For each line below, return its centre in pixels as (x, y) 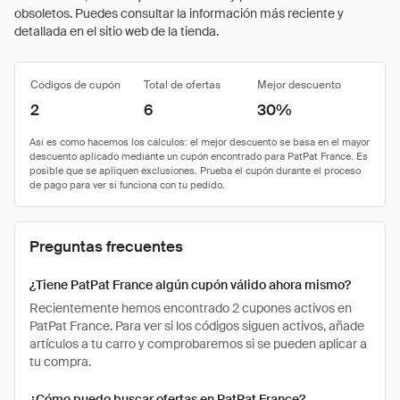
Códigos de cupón (75, 85)
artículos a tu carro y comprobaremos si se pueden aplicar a (198, 344)
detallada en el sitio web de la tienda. (117, 31)
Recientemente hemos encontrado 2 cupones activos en (191, 308)
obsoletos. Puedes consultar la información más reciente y (179, 13)
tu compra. (60, 362)
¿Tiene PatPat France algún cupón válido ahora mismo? (190, 285)
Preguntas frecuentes (106, 246)
